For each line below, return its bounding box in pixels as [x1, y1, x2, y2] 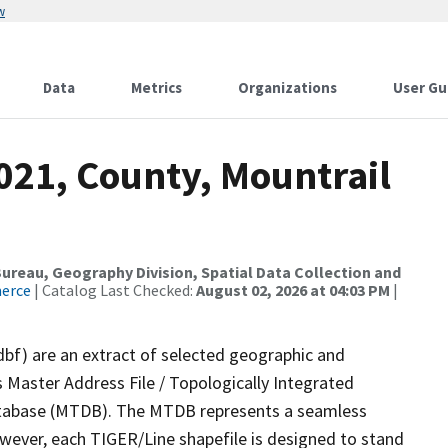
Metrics [131, 78, 182, 97]
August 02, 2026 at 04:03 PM [196, 280, 390, 300]
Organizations [238, 78, 337, 97]
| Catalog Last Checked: [31, 280, 196, 300]
